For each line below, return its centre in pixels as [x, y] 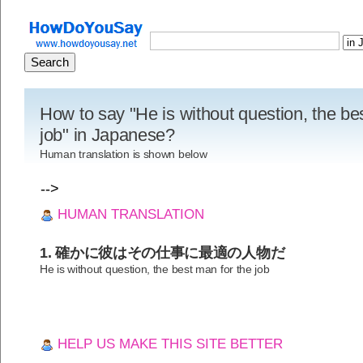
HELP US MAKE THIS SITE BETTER [168, 344]
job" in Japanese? [107, 135]
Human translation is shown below [124, 154]
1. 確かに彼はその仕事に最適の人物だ [162, 253]
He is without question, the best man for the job [155, 269]
